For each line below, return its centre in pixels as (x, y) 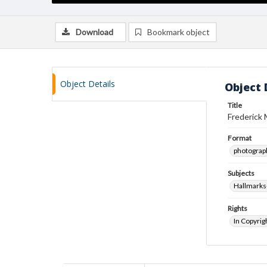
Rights (237, 208)
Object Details (88, 84)
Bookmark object (178, 32)
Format (240, 138)
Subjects (241, 173)
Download (94, 32)
